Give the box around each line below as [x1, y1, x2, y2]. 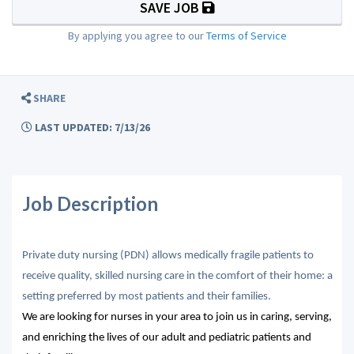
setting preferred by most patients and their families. [21, 290, 271, 303]
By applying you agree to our [67, 28, 206, 43]
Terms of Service [205, 28, 287, 43]
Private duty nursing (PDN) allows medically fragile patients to [21, 249, 314, 262]
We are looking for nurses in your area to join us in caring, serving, [21, 311, 332, 323]
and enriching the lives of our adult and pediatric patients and [21, 331, 311, 344]
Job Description [21, 192, 158, 215]
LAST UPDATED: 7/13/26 [32, 120, 150, 134]
